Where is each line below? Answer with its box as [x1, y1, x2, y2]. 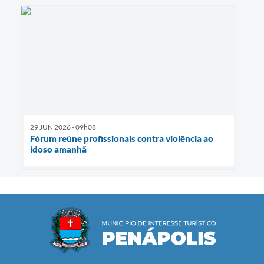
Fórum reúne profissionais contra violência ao [30, 133, 213, 144]
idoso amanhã [30, 143, 87, 154]
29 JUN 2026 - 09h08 [30, 122, 96, 131]
